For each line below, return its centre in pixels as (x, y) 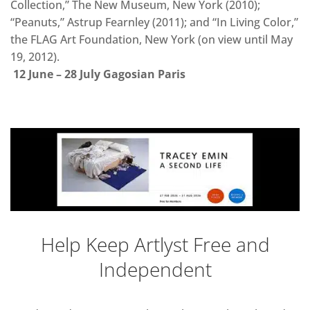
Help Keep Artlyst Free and (155, 244)
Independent (155, 269)
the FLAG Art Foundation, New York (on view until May (152, 39)
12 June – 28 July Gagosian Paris (98, 74)
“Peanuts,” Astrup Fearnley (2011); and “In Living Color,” (154, 22)
